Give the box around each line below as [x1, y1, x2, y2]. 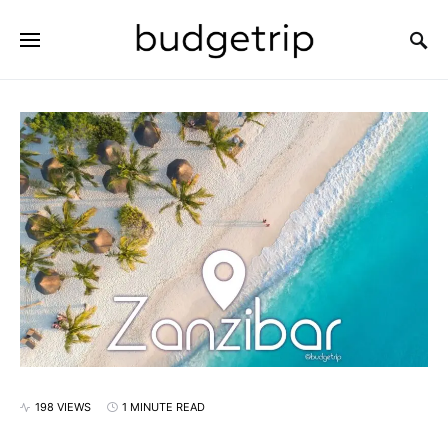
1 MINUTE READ [122, 400, 205, 414]
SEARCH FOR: [19, 50, 90, 64]
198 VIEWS [35, 400, 91, 414]
